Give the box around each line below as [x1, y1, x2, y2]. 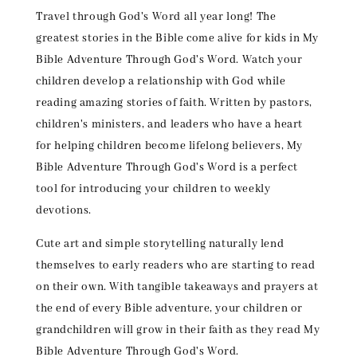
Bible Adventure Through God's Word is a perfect [36, 160, 298, 175]
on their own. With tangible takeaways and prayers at [36, 280, 319, 295]
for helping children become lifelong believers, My [36, 139, 304, 154]
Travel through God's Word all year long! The [36, 10, 277, 25]
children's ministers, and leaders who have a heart [36, 117, 304, 132]
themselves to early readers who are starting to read [36, 258, 316, 273]
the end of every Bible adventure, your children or [36, 301, 304, 316]
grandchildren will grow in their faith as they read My [36, 323, 320, 338]
